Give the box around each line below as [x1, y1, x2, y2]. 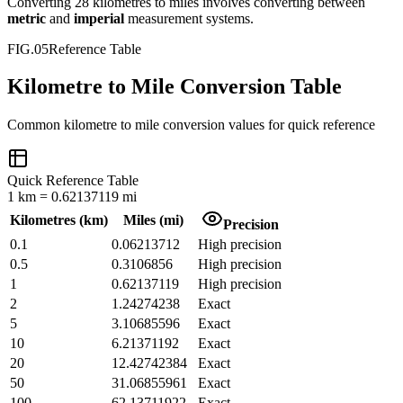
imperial [74, 10, 124, 26]
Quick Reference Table [7, 173, 139, 189]
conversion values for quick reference [163, 117, 375, 133]
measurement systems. [128, 10, 254, 26]
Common [7, 117, 64, 133]
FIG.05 [7, 40, 49, 57]
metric [7, 10, 46, 26]
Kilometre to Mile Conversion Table [7, 75, 342, 99]
